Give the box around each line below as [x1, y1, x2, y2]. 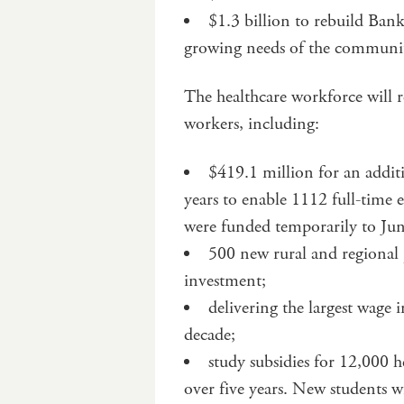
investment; [184, 268, 266, 293]
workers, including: [184, 111, 319, 136]
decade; [184, 322, 235, 347]
